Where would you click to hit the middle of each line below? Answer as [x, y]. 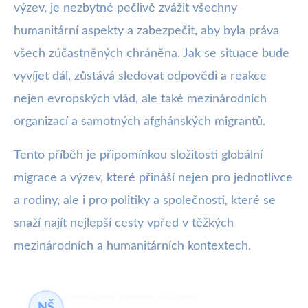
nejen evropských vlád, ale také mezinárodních [140, 99]
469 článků [179, 298]
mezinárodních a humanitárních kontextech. [132, 246]
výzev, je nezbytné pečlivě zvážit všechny [125, 9]
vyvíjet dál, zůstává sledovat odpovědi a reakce [140, 77]
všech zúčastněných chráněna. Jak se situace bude [152, 54]
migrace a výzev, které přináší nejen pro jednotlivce [153, 178]
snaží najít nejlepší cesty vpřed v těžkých [124, 224]
